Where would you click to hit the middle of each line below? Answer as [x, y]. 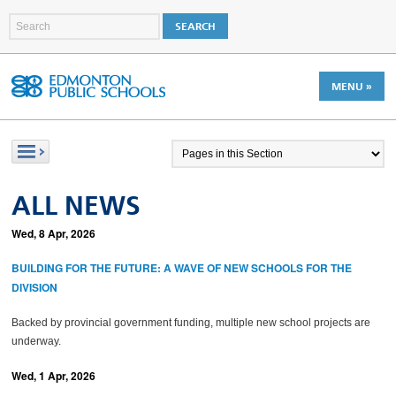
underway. [37, 341]
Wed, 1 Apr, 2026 [54, 376]
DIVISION [35, 287]
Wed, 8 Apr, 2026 [54, 233]
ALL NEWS [76, 206]
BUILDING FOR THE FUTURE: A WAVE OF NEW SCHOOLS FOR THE [182, 268]
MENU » [351, 87]
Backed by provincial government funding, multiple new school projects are [191, 323]
